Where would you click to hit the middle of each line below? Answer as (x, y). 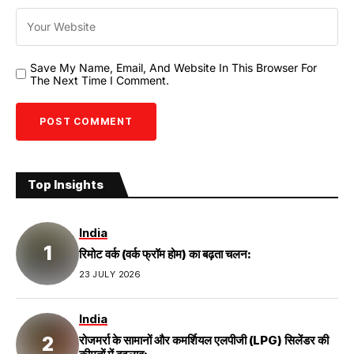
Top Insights (66, 184)
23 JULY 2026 (110, 275)
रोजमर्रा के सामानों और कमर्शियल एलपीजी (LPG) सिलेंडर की (204, 340)
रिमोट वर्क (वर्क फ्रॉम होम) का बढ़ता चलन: (165, 254)
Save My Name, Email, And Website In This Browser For (173, 67)
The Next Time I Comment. (100, 80)
